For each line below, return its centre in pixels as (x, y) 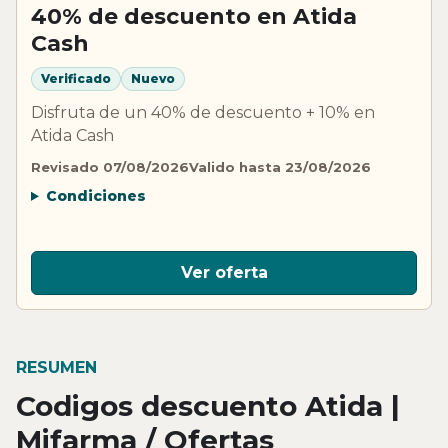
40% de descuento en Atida (194, 16)
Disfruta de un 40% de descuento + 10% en (203, 112)
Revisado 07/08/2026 (110, 166)
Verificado (76, 79)
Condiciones (95, 195)
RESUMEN (56, 367)
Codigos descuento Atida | (208, 405)
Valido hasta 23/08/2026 (280, 166)
